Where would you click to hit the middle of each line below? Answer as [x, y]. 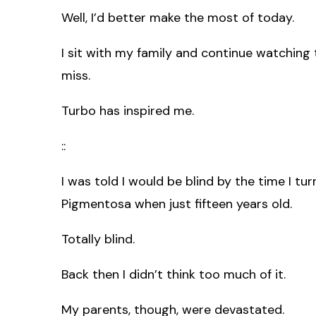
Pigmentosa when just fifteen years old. [177, 203]
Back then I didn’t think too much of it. [174, 274]
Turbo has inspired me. [128, 110]
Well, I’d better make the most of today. [178, 17]
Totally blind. [98, 239]
